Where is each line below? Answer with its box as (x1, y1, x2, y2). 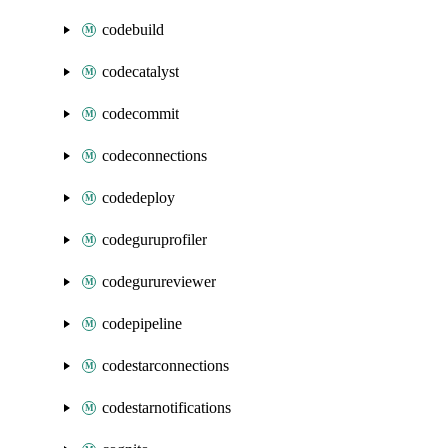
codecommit (102, 105, 179, 122)
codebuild (102, 21, 164, 38)
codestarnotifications (102, 399, 231, 416)
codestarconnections (102, 357, 229, 374)
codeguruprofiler (102, 231, 207, 248)
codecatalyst (102, 63, 179, 80)
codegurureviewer (102, 273, 216, 290)
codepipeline (102, 315, 182, 332)
